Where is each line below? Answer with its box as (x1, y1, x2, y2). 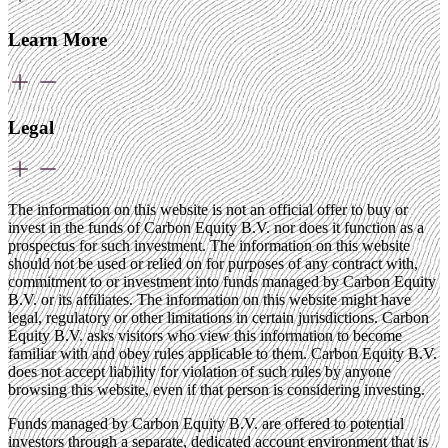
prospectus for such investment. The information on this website (8, 237, 410, 255)
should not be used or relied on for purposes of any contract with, (8, 255, 418, 273)
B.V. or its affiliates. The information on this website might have (8, 291, 411, 309)
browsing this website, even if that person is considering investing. (8, 381, 425, 399)
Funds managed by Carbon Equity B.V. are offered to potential (8, 415, 404, 433)
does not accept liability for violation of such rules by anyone (8, 363, 391, 381)
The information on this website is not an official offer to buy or (8, 201, 408, 219)
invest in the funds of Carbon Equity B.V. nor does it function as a (8, 219, 424, 237)
